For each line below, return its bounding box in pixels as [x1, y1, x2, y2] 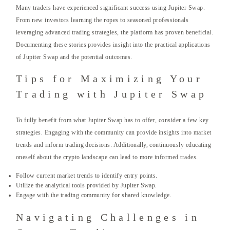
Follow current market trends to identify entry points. [16, 172, 158, 180]
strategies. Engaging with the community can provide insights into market [16, 129, 212, 137]
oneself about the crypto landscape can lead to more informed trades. [16, 154, 198, 161]
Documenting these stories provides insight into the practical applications [16, 41, 210, 49]
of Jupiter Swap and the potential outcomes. [16, 53, 132, 61]
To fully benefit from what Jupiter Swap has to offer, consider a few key [16, 117, 209, 124]
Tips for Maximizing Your [16, 73, 203, 85]
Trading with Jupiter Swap [16, 88, 207, 100]
